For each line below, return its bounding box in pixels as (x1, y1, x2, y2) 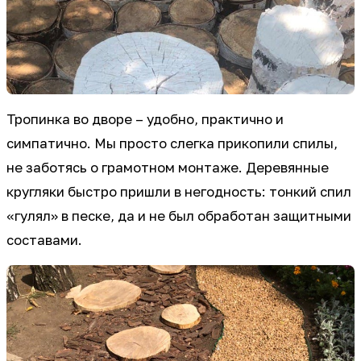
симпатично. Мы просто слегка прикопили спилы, (6, 135, 338, 151)
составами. (6, 231, 82, 248)
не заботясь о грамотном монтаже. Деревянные (6, 159, 329, 176)
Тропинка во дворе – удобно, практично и (6, 110, 284, 127)
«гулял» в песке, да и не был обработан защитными (6, 207, 351, 224)
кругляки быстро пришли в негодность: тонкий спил (6, 183, 351, 200)
